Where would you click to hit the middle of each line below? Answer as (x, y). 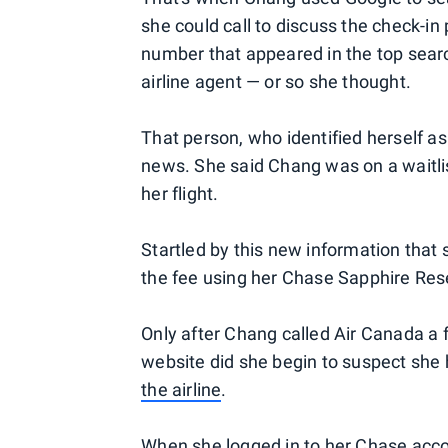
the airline (181, 389)
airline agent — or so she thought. (276, 81)
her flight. (180, 193)
